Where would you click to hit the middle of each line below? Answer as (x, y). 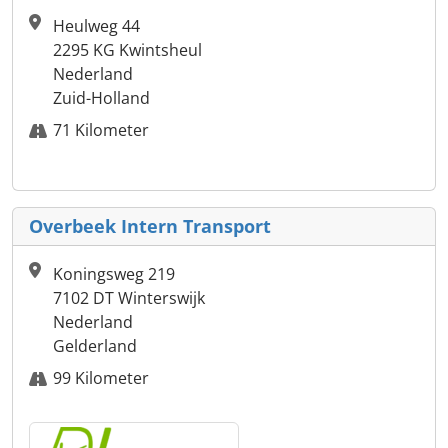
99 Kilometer (101, 378)
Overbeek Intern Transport (150, 226)
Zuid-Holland (101, 98)
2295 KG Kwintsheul (127, 50)
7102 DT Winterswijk (129, 298)
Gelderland (95, 346)
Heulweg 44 (96, 26)
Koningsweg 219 (114, 274)
